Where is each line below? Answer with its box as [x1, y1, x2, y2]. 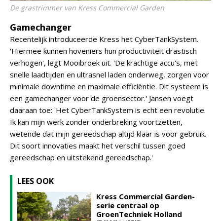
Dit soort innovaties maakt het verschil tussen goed [10, 141, 185, 150]
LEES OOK [17, 176, 54, 186]
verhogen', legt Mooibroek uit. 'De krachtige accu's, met [10, 58, 198, 68]
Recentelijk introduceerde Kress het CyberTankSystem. [10, 34, 198, 44]
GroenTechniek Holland [96, 209, 182, 219]
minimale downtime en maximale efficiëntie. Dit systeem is [10, 81, 208, 91]
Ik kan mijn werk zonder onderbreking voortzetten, [10, 117, 183, 127]
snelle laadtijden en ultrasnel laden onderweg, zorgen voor [10, 70, 209, 79]
